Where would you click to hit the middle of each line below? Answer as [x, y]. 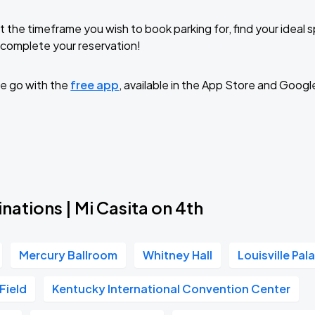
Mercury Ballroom [69, 255]
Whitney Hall [178, 255]
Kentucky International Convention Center [172, 289]
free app [95, 85]
